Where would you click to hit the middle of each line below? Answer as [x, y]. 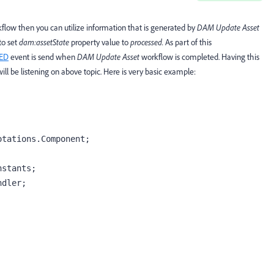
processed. [147, 42]
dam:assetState [44, 42]
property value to [100, 42]
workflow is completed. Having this [199, 57]
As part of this [187, 42]
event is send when [43, 57]
